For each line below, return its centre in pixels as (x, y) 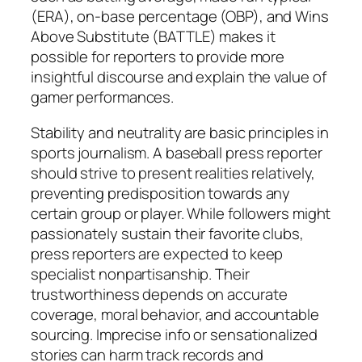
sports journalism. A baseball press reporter (177, 152)
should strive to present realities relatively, (173, 173)
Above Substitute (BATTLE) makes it (153, 37)
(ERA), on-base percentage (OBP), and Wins (180, 17)
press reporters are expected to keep (157, 253)
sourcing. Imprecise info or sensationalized (174, 334)
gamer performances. (103, 97)
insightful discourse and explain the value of (179, 77)
